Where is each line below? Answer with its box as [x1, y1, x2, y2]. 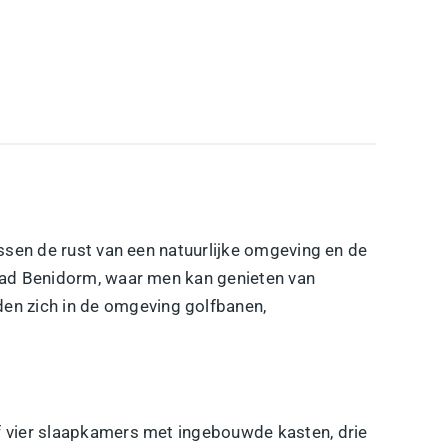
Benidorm [21, 267, 98, 288]
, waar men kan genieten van [97, 267, 316, 288]
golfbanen [185, 295, 264, 316]
